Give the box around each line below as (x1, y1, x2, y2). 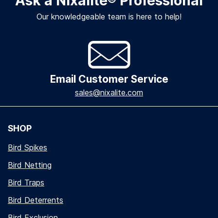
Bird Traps (8, 178, 44, 188)
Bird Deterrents (8, 195, 63, 205)
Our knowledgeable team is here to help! (36, 12, 182, 22)
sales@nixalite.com (75, 88, 143, 98)
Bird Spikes (8, 143, 47, 153)
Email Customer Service (50, 73, 168, 86)
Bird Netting (8, 160, 52, 170)
